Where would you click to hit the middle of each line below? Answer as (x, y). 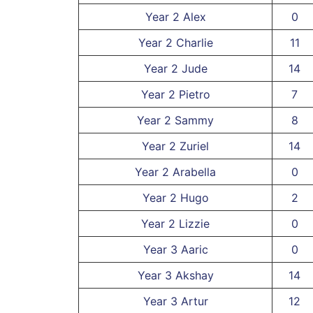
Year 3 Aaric (175, 249)
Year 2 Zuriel (175, 146)
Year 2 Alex (175, 16)
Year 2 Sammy (175, 120)
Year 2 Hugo (175, 197)
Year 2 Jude (175, 68)
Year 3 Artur (175, 301)
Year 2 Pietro (175, 94)
